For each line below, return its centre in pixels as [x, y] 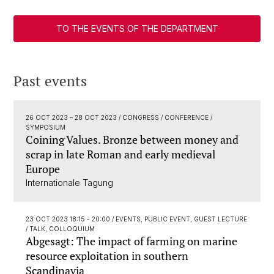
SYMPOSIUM [46, 128]
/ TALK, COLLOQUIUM [60, 229]
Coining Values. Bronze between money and [132, 140]
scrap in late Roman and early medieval [120, 154]
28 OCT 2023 [97, 118]
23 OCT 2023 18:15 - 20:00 [69, 219]
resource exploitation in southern [107, 256]
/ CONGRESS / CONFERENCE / [165, 118]
